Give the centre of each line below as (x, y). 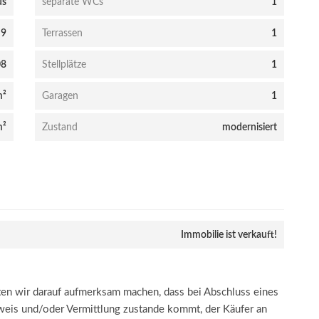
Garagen (60, 96)
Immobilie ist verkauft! (229, 235)
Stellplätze (64, 65)
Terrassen (62, 33)
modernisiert (250, 127)
